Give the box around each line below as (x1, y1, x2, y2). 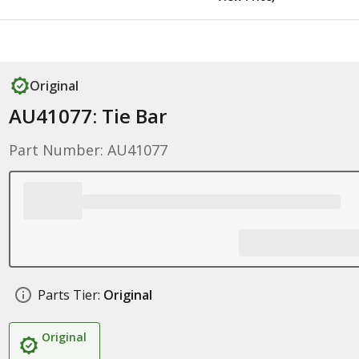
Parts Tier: (37, 286, 100, 304)
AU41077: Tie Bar (8, 103, 167, 129)
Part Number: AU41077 (8, 140, 167, 159)
